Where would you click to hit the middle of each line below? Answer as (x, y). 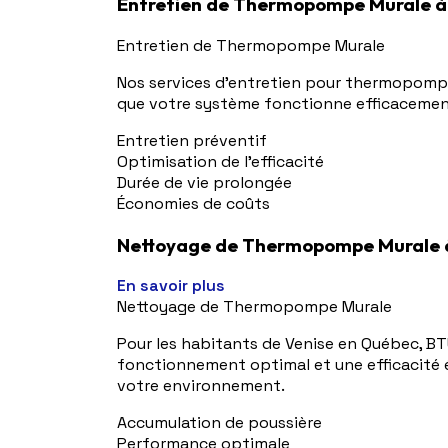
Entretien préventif (192, 141)
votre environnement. (201, 386)
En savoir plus (171, 286)
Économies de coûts (193, 204)
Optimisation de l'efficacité (220, 162)
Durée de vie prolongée (204, 183)
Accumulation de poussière (219, 423)
